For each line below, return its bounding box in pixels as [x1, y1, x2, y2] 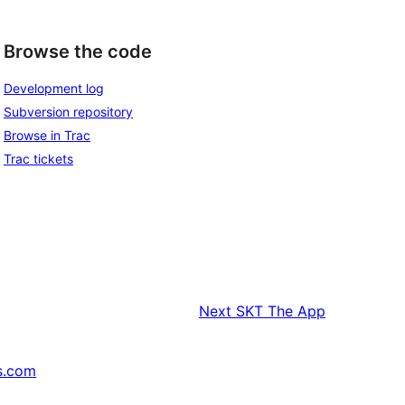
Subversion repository [4, 104, 133, 120]
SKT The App [236, 302, 325, 321]
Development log [4, 80, 104, 97]
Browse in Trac [4, 127, 90, 144]
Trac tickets [4, 151, 73, 167]
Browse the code [4, 40, 152, 62]
